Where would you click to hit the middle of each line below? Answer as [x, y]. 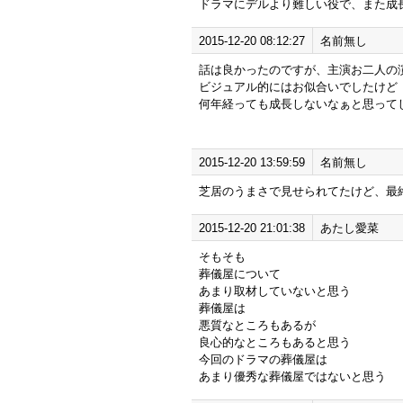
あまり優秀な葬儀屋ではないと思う [292, 376]
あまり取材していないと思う [275, 291]
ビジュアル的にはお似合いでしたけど [298, 87]
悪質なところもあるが [257, 325]
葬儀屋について [240, 274]
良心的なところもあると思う [275, 342]
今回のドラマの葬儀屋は [263, 359]
